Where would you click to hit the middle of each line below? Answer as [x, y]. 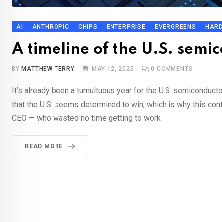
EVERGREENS [175, 27]
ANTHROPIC [51, 27]
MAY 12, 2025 [113, 69]
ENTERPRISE [126, 27]
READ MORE [44, 146]
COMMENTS [174, 69]
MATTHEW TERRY [48, 69]
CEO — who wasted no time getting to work [86, 118]
